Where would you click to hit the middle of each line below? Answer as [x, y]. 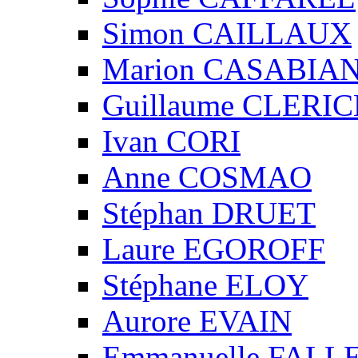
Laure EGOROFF [214, 249]
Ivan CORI [171, 141]
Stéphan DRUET [209, 213]
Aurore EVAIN [197, 320]
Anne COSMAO [207, 177]
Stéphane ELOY [205, 284]
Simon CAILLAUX [227, 33]
